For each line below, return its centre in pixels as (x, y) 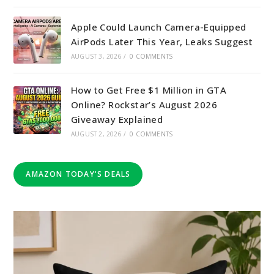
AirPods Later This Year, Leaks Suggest (162, 42)
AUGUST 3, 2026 (96, 57)
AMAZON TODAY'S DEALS (78, 174)
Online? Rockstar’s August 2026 (144, 104)
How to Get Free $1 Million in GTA (149, 90)
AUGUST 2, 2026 (96, 134)
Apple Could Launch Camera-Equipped (158, 27)
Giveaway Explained (117, 119)
